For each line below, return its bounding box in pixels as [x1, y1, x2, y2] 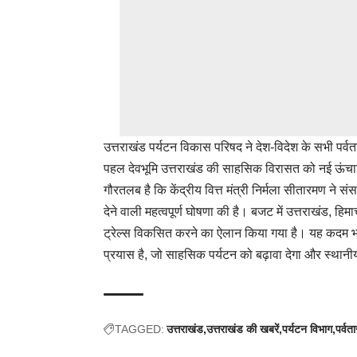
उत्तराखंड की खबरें [206, 322, 279, 335]
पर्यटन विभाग [282, 322, 332, 335]
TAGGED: [115, 322, 164, 335]
